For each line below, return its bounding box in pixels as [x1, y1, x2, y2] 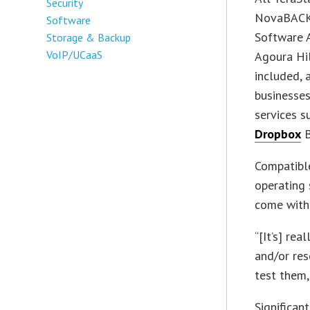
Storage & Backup [46, 30, 131, 44]
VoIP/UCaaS [46, 47, 103, 62]
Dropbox [255, 125, 302, 142]
